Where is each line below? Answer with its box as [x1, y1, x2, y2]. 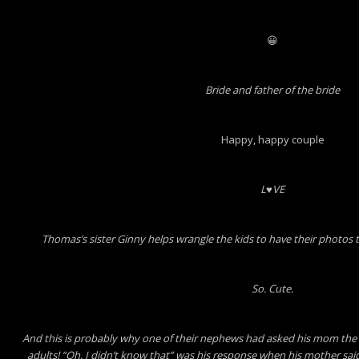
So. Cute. [252, 281, 293, 296]
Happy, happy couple [220, 132, 325, 147]
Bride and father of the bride [205, 83, 340, 97]
